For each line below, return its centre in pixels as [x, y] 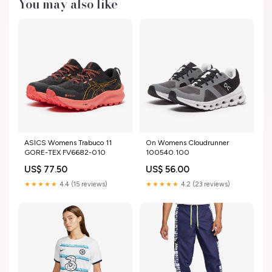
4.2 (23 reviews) [205, 184]
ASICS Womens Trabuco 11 [68, 142]
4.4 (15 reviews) [83, 184]
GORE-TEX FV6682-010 [65, 152]
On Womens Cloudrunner [187, 142]
